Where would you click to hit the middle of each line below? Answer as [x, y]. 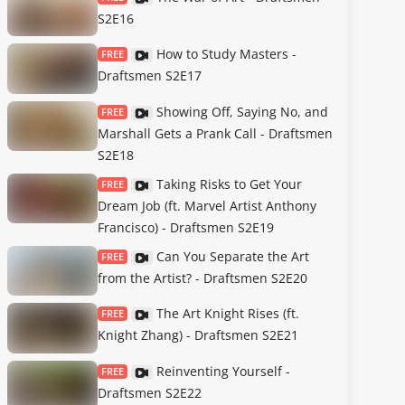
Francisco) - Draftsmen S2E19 [186, 227]
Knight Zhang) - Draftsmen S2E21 [198, 335]
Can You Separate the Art [233, 256]
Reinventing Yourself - [223, 371]
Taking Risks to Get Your [229, 184]
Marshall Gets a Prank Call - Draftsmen [215, 133]
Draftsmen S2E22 [150, 392]
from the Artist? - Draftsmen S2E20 [202, 278]
